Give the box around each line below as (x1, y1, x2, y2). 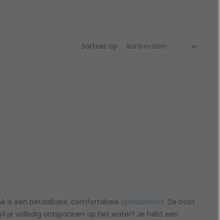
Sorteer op (81, 41, 117, 51)
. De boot (164, 197, 195, 207)
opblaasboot (121, 197, 164, 207)
